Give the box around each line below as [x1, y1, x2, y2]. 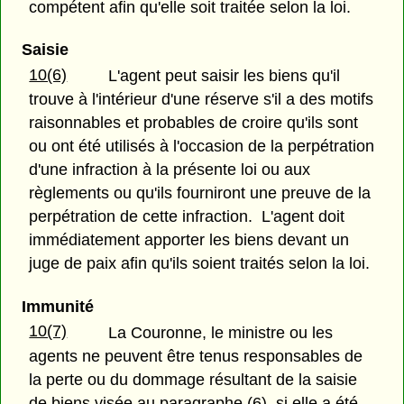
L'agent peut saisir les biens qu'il [108, 67, 341, 86]
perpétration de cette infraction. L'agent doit [29, 207, 345, 226]
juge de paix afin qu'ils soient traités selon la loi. [29, 254, 371, 273]
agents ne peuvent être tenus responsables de [29, 346, 363, 365]
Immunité [21, 297, 94, 316]
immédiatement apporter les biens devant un [29, 231, 350, 250]
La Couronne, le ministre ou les [108, 323, 334, 342]
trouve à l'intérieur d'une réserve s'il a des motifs [29, 90, 374, 109]
